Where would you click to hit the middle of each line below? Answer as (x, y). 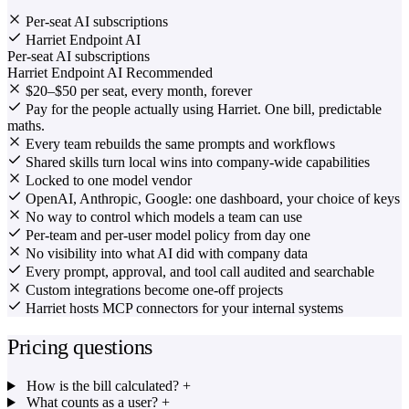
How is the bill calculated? (102, 386)
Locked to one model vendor (109, 181)
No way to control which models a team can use (164, 217)
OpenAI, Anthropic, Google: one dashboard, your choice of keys (213, 199)
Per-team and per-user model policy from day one (168, 236)
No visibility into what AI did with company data (167, 254)
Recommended (169, 73)
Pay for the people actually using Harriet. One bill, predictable (204, 110)
